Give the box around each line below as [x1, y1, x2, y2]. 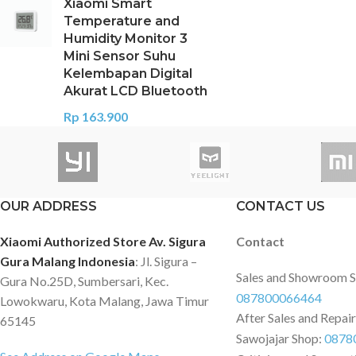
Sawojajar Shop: [236, 331, 325, 346]
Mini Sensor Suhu [64, 48, 176, 64]
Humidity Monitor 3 [64, 31, 188, 46]
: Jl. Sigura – [135, 253, 197, 269]
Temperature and [64, 14, 180, 29]
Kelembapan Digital [64, 66, 192, 81]
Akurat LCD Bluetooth [64, 83, 207, 99]
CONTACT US [236, 199, 326, 214]
